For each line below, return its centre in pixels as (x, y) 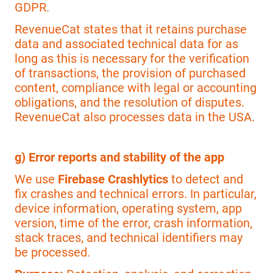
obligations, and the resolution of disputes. (129, 103)
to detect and (206, 179)
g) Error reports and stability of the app (119, 157)
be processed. (52, 253)
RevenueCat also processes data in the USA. (135, 117)
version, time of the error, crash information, (133, 223)
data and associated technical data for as (126, 44)
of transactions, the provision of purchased (130, 73)
